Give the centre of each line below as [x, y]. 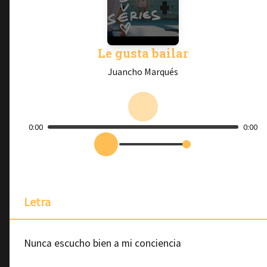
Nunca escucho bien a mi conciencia [103, 243]
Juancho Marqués [143, 72]
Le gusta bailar [143, 53]
